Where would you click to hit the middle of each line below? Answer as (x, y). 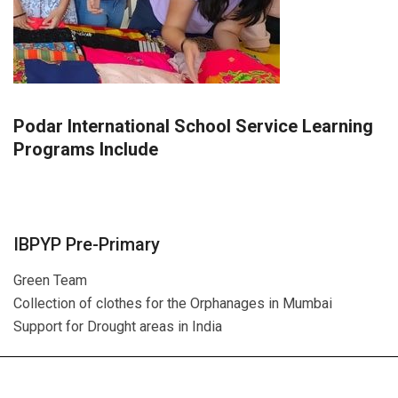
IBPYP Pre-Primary (87, 244)
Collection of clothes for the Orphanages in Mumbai (173, 303)
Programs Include (86, 149)
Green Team (50, 280)
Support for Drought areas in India (118, 326)
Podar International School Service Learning (193, 126)
